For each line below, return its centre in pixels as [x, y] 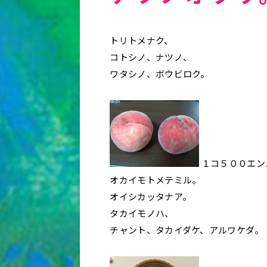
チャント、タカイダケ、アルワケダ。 [187, 230]
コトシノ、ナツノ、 [151, 57]
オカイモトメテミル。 [156, 180]
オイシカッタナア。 [151, 196]
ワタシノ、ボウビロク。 [160, 74]
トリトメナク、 [142, 40]
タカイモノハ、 [142, 213]
